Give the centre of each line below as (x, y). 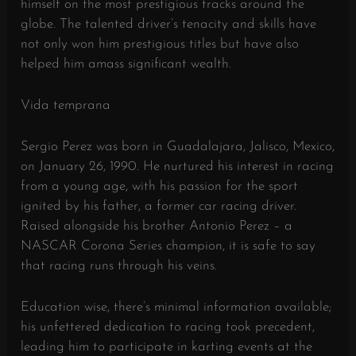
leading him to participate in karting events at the (167, 347)
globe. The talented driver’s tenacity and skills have (169, 24)
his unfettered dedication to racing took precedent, (168, 327)
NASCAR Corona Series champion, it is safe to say (168, 246)
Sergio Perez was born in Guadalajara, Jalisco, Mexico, (178, 147)
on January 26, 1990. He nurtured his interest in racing (178, 167)
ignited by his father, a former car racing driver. (159, 207)
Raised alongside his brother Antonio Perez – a (157, 226)
